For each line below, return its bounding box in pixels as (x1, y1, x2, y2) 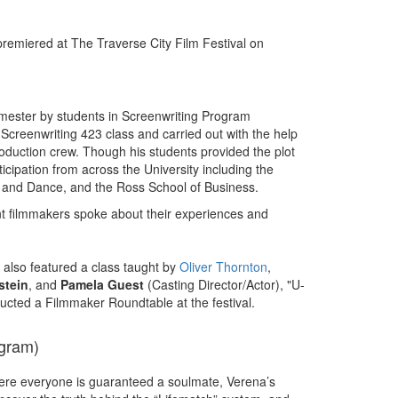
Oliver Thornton (179, 258, 267, 275)
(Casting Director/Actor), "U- (144, 275, 305, 293)
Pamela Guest (60, 275, 144, 293)
